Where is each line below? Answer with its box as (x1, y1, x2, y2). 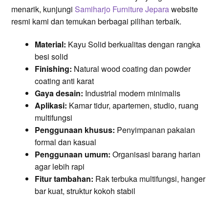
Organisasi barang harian (110, 149, 200, 160)
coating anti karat (34, 75, 94, 87)
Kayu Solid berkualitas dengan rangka (66, 39, 200, 50)
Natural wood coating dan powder (71, 63, 191, 75)
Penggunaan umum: (34, 149, 110, 160)
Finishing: (34, 63, 72, 75)
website (169, 3, 198, 15)
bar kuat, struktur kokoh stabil (34, 185, 135, 197)
